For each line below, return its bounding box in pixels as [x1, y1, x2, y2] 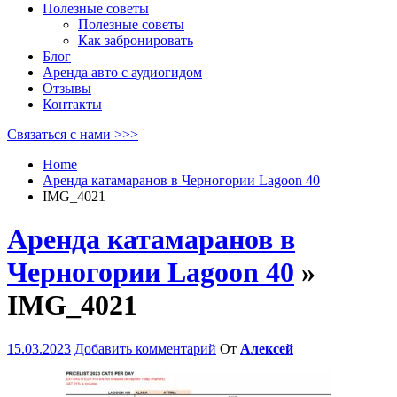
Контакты [43, 97, 102, 112]
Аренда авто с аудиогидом [43, 65, 202, 80]
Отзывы [43, 81, 91, 96]
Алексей [240, 340, 293, 356]
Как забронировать [78, 33, 193, 48]
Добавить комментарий [74, 340, 216, 356]
